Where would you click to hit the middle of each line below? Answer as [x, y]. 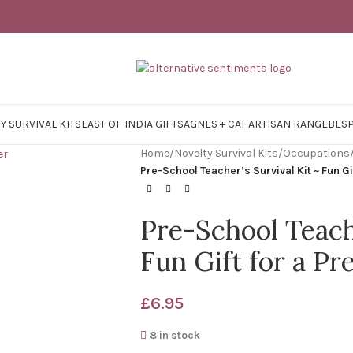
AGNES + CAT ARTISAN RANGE [256, 124]
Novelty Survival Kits [226, 153]
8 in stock [175, 335]
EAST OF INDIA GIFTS [132, 124]
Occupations [316, 153]
